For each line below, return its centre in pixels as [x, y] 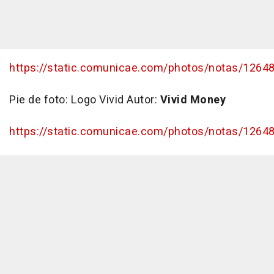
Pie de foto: [40, 100]
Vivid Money [193, 100]
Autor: [143, 100]
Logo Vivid [98, 100]
